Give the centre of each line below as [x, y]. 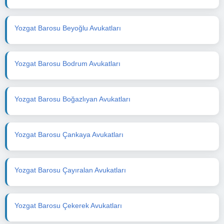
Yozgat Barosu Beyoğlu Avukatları [68, 28]
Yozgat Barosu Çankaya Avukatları [69, 134]
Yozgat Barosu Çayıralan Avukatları [70, 170]
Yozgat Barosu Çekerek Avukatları [68, 205]
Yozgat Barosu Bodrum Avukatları [67, 63]
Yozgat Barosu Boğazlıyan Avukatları [72, 99]
